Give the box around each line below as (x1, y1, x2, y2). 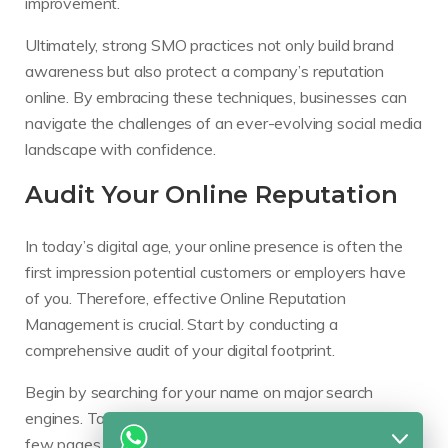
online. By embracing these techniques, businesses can (25, 86, 407, 107)
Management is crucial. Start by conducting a (25, 314, 338, 335)
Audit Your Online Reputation (25, 179, 398, 209)
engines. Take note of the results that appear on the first (25, 408, 420, 429)
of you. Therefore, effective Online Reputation (25, 288, 346, 309)
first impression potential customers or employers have (25, 262, 406, 283)
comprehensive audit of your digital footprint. (25, 340, 335, 361)
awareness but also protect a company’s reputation (25, 60, 385, 81)
